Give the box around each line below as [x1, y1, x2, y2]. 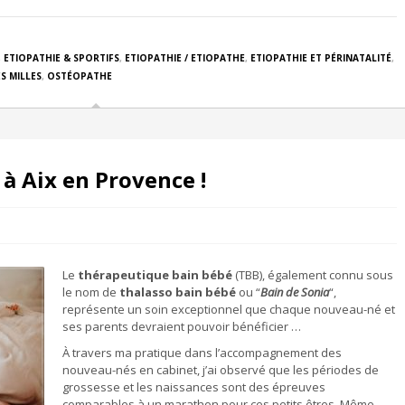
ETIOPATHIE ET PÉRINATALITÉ [250, 52, 391, 64]
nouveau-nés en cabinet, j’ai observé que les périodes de [62, 362, 379, 378]
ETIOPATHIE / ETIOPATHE [125, 52, 245, 64]
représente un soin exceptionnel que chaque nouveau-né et [62, 301, 395, 317]
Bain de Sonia [260, 284, 329, 300]
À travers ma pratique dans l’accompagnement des [62, 344, 342, 361]
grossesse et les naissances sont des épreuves [62, 379, 325, 395]
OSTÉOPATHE [47, 70, 112, 82]
